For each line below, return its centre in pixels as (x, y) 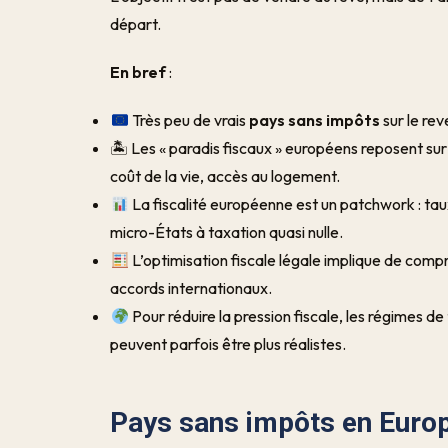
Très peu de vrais (188, 120)
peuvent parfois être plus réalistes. (228, 344)
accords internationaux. (191, 288)
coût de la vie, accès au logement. (225, 176)
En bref (138, 72)
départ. (136, 24)
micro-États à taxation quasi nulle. (227, 232)
